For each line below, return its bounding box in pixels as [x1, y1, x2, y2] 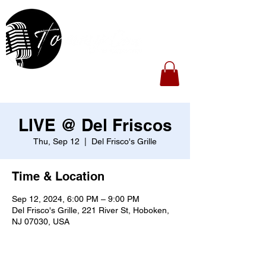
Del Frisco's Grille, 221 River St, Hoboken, [12, 205, 169, 215]
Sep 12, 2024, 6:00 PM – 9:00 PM [12, 194, 140, 204]
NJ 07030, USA [12, 216, 69, 226]
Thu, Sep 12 [33, 136, 80, 146]
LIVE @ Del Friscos [18, 115, 172, 135]
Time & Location [12, 169, 104, 183]
